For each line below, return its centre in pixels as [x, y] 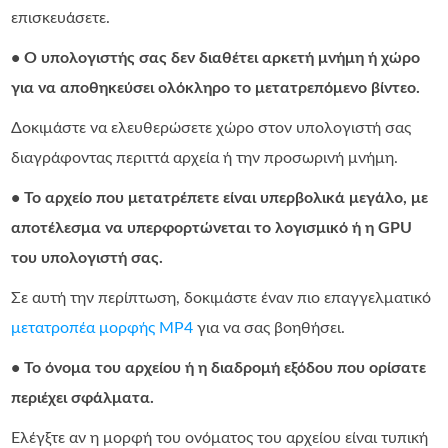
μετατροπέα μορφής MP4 [102, 328]
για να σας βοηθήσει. [269, 328]
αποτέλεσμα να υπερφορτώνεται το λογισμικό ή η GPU [212, 228]
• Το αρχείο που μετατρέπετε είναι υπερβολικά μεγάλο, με [220, 198]
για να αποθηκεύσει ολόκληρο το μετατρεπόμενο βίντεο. [216, 88]
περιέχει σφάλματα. [83, 398]
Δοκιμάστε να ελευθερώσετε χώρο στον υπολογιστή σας [211, 128]
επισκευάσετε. [61, 18]
